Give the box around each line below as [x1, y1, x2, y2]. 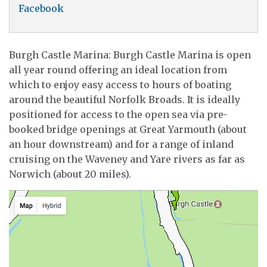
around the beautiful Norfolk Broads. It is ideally [9, 94, 240, 105]
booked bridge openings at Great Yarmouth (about [9, 123, 247, 135]
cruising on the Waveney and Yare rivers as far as [9, 153, 245, 165]
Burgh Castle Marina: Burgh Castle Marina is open [9, 49, 251, 61]
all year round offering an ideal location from [9, 64, 227, 76]
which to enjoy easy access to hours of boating [9, 79, 231, 91]
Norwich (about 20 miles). [9, 168, 131, 180]
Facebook [18, 2, 64, 14]
